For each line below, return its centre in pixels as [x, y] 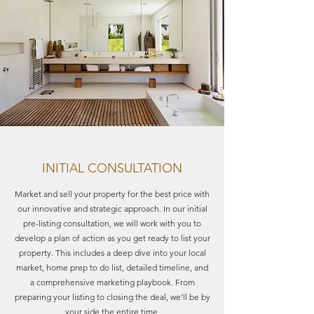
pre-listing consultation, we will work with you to [112, 223]
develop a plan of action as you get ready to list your [112, 238]
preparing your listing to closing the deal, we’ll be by [112, 297]
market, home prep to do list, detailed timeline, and [112, 267]
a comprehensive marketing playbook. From [112, 282]
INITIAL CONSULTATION [112, 168]
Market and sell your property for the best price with [112, 194]
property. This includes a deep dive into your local [112, 253]
